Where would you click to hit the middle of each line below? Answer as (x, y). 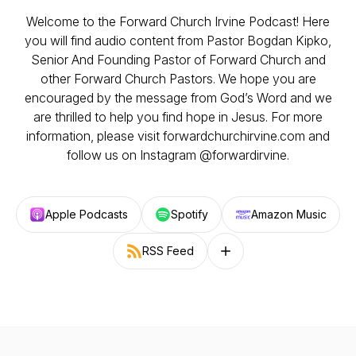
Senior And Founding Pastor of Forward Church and (178, 60)
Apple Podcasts (87, 214)
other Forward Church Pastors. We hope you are (178, 79)
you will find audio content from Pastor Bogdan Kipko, (178, 41)
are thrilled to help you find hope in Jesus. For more (178, 117)
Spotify (190, 214)
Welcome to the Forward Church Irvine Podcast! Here (178, 21)
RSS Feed (168, 251)
